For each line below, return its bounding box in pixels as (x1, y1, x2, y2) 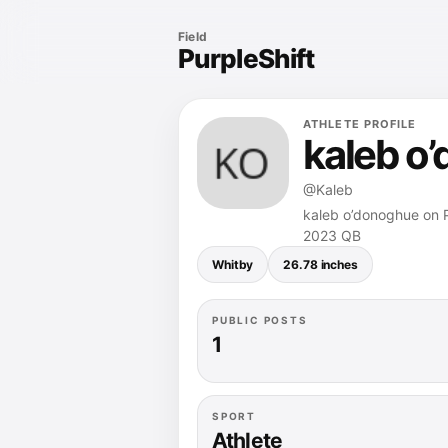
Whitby (212, 257, 254, 272)
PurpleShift (178, 43, 315, 74)
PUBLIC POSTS (212, 314, 308, 326)
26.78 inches (283, 257, 358, 272)
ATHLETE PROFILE (303, 117, 417, 131)
